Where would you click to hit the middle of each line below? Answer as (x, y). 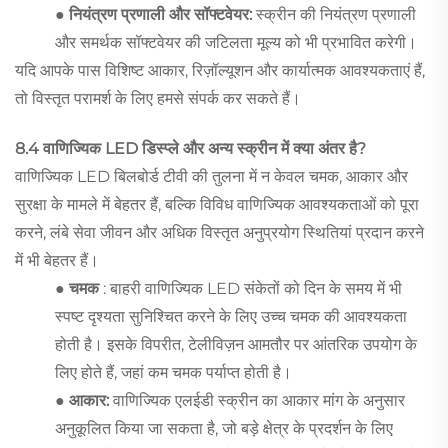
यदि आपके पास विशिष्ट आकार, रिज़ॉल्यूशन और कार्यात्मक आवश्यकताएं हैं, (220, 70)
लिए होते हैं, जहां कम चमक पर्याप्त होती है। (173, 372)
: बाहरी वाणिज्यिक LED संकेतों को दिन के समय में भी (252, 288)
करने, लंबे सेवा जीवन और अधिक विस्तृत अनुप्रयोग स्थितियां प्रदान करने (219, 232)
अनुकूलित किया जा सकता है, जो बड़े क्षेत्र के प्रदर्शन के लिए (224, 428)
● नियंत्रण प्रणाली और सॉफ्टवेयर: (155, 14)
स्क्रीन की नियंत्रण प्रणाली (336, 14)
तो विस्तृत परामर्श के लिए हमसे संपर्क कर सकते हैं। (158, 98)
